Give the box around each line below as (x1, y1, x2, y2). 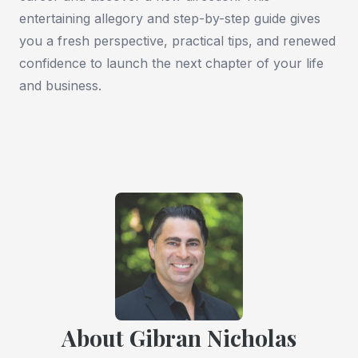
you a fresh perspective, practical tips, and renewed (19, 32, 336, 49)
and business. (19, 77, 101, 93)
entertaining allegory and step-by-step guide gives (19, 10, 320, 26)
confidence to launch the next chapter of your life (19, 54, 324, 71)
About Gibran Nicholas (62, 322, 296, 352)
